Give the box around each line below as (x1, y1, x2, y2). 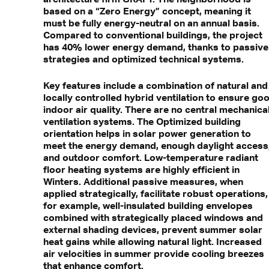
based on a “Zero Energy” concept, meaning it (43, 5, 251, 17)
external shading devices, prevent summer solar (43, 223, 262, 236)
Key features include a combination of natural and (43, 79, 268, 92)
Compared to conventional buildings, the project (43, 29, 262, 41)
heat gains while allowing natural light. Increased (43, 235, 262, 248)
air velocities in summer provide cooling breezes (43, 247, 264, 260)
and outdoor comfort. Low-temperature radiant (43, 151, 258, 164)
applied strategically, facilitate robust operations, (43, 187, 268, 200)
